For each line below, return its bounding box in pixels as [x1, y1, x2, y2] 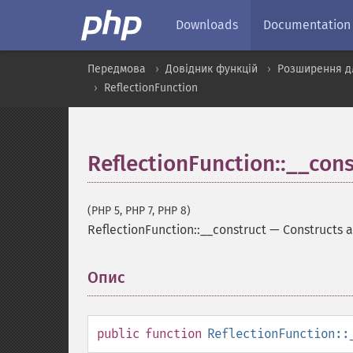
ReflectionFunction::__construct [87, 222, 266, 237]
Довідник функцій [165, 62, 258, 76]
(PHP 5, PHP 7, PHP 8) [87, 204, 191, 217]
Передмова [87, 62, 146, 76]
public [97, 326, 139, 341]
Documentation [263, 17, 351, 32]
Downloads [176, 17, 238, 32]
